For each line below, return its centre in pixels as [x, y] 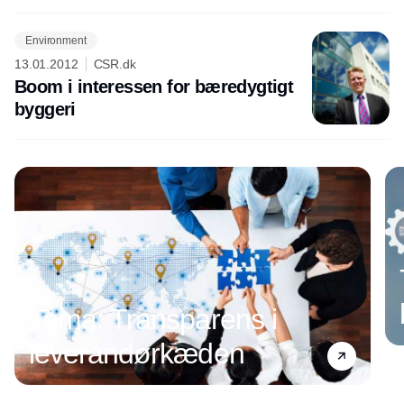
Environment [56, 40]
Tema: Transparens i [153, 319]
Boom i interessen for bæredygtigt [105, 87]
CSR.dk [115, 64]
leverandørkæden [137, 353]
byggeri [45, 109]
